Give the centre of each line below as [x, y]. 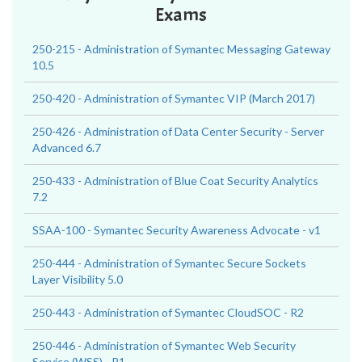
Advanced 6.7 [67, 147]
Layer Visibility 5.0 [78, 279]
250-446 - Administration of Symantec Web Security [164, 345]
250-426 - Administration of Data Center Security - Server [178, 131]
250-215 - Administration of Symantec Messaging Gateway [181, 49]
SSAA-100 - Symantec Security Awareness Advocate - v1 [177, 230]
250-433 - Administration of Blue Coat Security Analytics [175, 181]
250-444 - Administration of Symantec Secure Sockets [169, 263]
